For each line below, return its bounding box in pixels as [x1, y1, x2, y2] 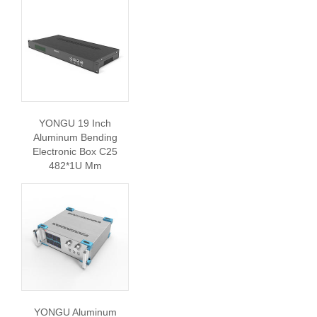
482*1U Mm [48, 160, 102, 171]
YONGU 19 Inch [39, 117, 111, 129]
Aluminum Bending [33, 132, 117, 143]
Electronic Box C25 [33, 146, 117, 157]
